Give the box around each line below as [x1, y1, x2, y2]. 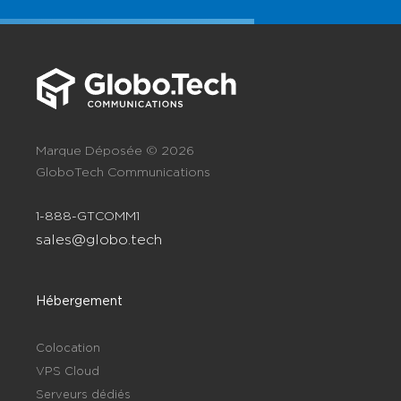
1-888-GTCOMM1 [36, 208, 140, 222]
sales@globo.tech [36, 231, 162, 247]
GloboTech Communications [36, 164, 210, 178]
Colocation [36, 340, 100, 354]
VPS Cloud [36, 363, 99, 377]
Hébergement [36, 293, 123, 307]
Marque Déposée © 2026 [36, 142, 194, 157]
